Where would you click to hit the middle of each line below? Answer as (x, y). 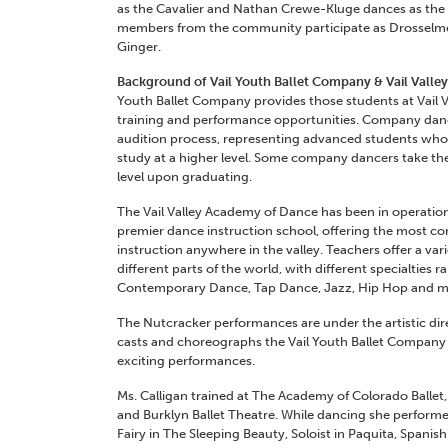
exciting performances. (186, 361)
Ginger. (139, 47)
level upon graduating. (184, 177)
